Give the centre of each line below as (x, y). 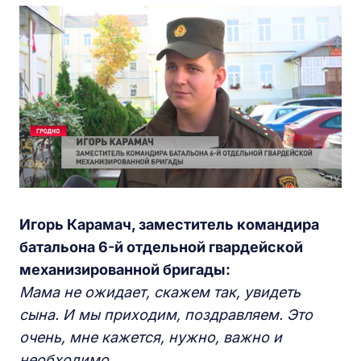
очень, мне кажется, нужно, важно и (151, 337)
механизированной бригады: (128, 269)
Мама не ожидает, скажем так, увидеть (160, 292)
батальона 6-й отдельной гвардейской (161, 247)
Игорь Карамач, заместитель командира (169, 224)
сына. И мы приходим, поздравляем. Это (166, 314)
